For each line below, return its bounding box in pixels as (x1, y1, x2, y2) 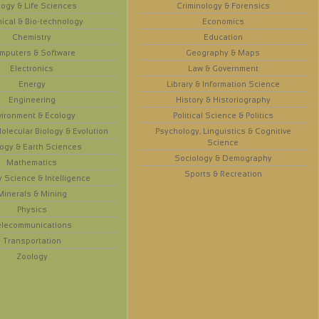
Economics (202, 17, 244, 26)
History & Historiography (175, 95, 271, 105)
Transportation (2, 236, 61, 246)
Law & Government (187, 64, 258, 73)
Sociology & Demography (174, 154, 272, 163)
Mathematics (6, 158, 58, 167)
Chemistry (12, 33, 52, 42)
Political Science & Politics (172, 111, 273, 120)
